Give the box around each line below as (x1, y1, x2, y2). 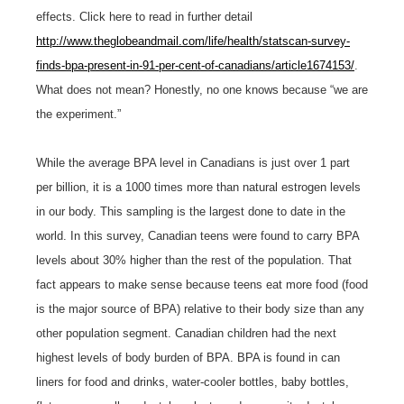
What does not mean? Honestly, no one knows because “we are (36, 82, 368, 96)
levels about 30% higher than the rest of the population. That (36, 252, 352, 267)
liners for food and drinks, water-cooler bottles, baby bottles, (36, 374, 349, 389)
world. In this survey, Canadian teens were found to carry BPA (36, 228, 359, 243)
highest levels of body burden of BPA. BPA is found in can (36, 350, 340, 364)
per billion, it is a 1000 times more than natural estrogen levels (36, 179, 361, 194)
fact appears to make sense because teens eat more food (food (36, 277, 368, 291)
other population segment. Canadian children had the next (36, 326, 336, 340)
